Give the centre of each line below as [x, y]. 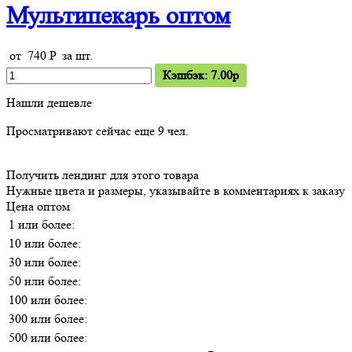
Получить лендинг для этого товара [103, 174]
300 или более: [48, 318]
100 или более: [48, 299]
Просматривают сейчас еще [82, 130]
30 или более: [45, 262]
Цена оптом [38, 206]
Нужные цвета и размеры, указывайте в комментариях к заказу [176, 190]
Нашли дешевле [49, 102]
